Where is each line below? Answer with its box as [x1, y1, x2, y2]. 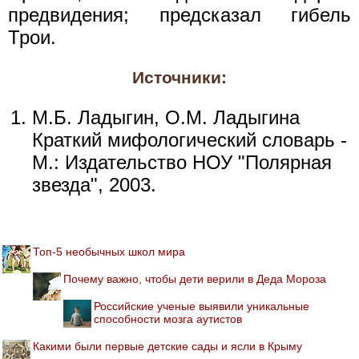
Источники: [132, 67, 227, 87]
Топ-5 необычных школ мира [33, 244, 185, 258]
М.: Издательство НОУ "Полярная [32, 151, 332, 173]
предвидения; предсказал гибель [8, 3, 351, 26]
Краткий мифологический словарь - [32, 128, 347, 151]
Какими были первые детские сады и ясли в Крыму [33, 339, 302, 353]
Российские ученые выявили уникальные [94, 299, 309, 313]
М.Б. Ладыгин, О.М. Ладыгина [32, 106, 300, 128]
